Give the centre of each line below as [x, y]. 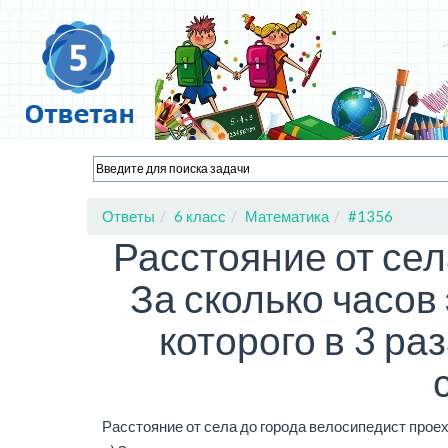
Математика [287, 216]
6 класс [200, 216]
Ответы [128, 216]
